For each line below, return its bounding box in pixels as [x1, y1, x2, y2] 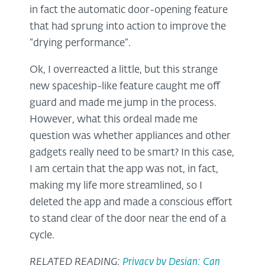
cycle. [30, 230, 54, 241]
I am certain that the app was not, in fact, [30, 164, 218, 174]
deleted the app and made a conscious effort [30, 197, 232, 208]
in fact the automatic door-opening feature [30, 5, 228, 15]
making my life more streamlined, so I [30, 180, 202, 191]
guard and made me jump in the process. [30, 98, 216, 108]
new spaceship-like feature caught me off [30, 81, 219, 92]
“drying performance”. [30, 38, 131, 49]
